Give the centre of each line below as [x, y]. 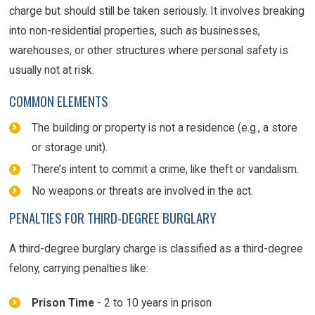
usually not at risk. [52, 70]
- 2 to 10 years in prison [153, 302]
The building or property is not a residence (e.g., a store [164, 127]
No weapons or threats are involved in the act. [142, 191]
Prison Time [63, 302]
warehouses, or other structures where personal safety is [149, 51]
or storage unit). [69, 147]
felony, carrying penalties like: [79, 269]
